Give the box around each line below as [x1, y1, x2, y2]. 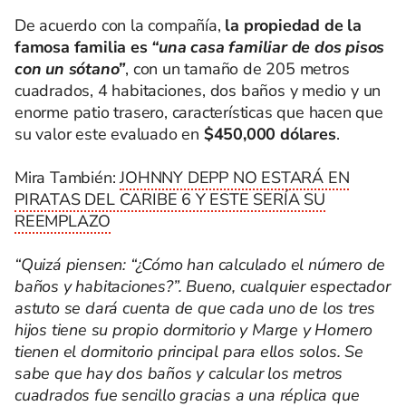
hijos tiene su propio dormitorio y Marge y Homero [14, 319, 373, 341]
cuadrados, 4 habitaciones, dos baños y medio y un [14, 80, 382, 101]
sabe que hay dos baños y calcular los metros [14, 362, 343, 384]
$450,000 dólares [199, 123, 336, 145]
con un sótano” [14, 58, 126, 80]
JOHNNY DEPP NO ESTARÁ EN [120, 167, 350, 188]
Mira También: [14, 167, 121, 188]
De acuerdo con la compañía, [14, 14, 226, 36]
